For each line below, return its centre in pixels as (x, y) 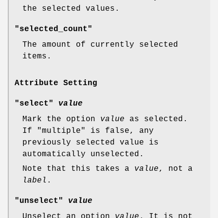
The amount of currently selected (100, 45)
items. (37, 56)
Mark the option (61, 119)
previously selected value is (91, 142)
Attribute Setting (56, 83)
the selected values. (71, 9)
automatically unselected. (83, 154)
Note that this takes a (78, 169)
